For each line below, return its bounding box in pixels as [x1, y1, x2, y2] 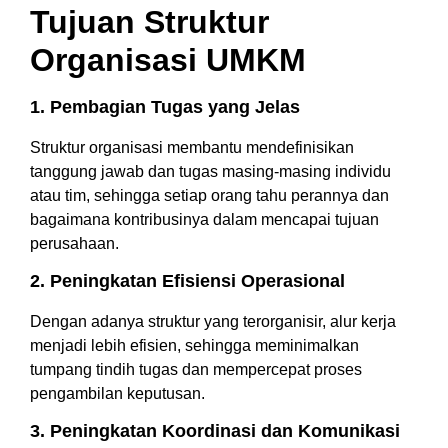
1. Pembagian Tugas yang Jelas [30, 96, 300, 117]
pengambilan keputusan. [30, 384, 205, 402]
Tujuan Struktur [30, 3, 269, 40]
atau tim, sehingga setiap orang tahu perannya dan [30, 186, 389, 204]
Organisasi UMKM [30, 41, 306, 78]
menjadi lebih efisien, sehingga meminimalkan [30, 336, 359, 354]
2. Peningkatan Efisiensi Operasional [30, 270, 345, 291]
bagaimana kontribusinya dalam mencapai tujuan [30, 210, 379, 228]
